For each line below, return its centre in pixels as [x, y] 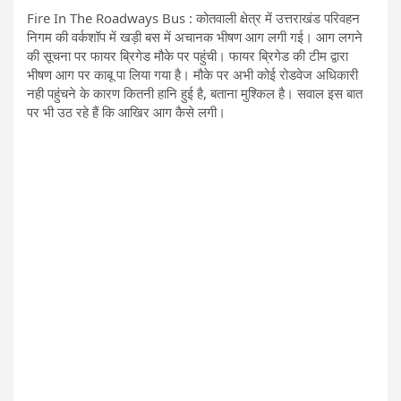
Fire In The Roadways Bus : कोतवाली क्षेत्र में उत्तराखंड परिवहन [193, 17]
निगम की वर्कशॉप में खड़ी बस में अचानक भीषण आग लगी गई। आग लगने [195, 36]
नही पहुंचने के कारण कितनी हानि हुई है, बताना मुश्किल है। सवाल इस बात [195, 93]
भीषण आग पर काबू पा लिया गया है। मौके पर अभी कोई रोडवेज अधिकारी [192, 74]
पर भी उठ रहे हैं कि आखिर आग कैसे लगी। [126, 111]
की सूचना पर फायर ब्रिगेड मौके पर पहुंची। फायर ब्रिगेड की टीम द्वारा [188, 55]
